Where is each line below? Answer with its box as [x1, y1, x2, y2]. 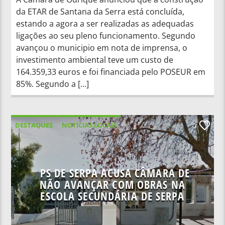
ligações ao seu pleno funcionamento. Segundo [16, 30, 196, 41]
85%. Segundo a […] [16, 78, 89, 89]
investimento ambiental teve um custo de [16, 54, 174, 65]
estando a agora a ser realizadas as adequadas [16, 18, 194, 29]
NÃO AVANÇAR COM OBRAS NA [40, 176, 185, 192]
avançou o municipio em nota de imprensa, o [16, 42, 188, 53]
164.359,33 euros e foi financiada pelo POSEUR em [16, 66, 206, 77]
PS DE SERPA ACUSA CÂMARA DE [40, 165, 190, 181]
